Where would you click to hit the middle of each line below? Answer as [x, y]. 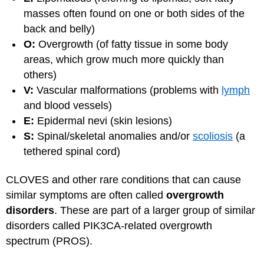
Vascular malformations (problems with [128, 90]
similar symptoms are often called [86, 195]
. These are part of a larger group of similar [155, 210]
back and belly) [59, 29]
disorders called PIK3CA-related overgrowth [109, 226]
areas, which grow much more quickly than [124, 59]
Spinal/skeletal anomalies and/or [113, 136]
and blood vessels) [68, 105]
